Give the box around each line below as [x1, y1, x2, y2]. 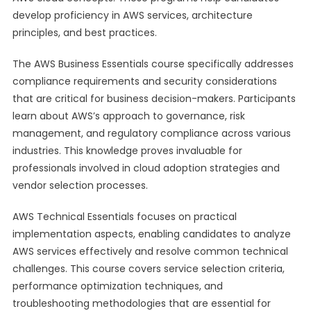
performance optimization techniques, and [12, 279, 223, 293]
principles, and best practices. [12, 26, 157, 40]
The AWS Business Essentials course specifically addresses [12, 57, 294, 71]
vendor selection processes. [12, 178, 148, 192]
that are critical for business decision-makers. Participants [12, 92, 296, 106]
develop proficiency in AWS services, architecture [12, 8, 253, 22]
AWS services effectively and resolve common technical [12, 244, 288, 258]
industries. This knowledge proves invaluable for [12, 144, 242, 158]
